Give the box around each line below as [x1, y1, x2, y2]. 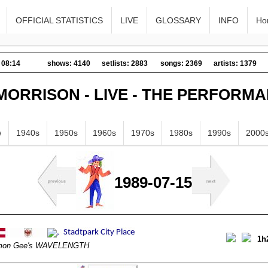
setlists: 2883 [102, 59, 148, 68]
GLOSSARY [156, 16, 202, 25]
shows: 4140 [47, 59, 90, 68]
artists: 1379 [214, 59, 257, 68]
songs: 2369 [160, 59, 202, 68]
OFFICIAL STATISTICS [16, 16, 103, 25]
